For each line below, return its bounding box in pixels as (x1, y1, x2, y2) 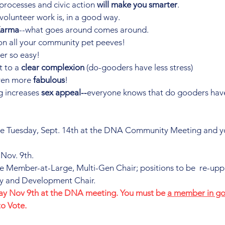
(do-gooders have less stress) (84, 62, 193, 72)
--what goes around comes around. (19, 25, 149, 35)
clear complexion (21, 62, 84, 72)
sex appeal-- (41, 87, 87, 97)
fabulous (33, 75, 65, 85)
